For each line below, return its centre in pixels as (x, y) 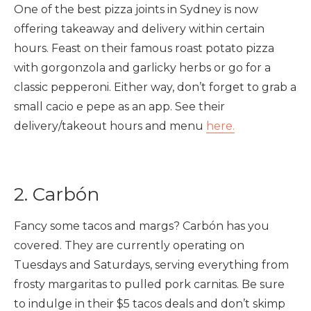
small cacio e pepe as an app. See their (119, 107)
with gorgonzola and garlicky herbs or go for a (142, 68)
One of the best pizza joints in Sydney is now (136, 9)
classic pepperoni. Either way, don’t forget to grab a (155, 87)
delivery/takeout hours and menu (110, 126)
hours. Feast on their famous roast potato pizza (144, 48)
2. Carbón (57, 194)
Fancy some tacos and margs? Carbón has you (142, 226)
